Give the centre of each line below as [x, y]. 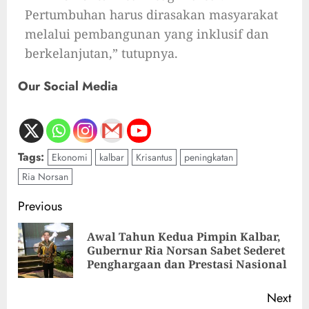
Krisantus [154, 158]
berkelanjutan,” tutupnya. [101, 53]
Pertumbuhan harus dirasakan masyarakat [151, 15]
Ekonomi [70, 158]
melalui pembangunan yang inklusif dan [147, 34]
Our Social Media [68, 87]
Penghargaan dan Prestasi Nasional [187, 265]
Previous [40, 207]
